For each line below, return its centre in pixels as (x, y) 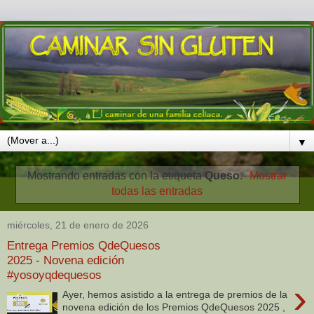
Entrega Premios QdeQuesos (84, 245)
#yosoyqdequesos (54, 274)
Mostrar (268, 176)
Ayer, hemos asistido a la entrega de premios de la (175, 295)
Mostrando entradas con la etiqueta (116, 176)
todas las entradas (157, 191)
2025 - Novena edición (66, 260)
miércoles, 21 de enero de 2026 (78, 225)
